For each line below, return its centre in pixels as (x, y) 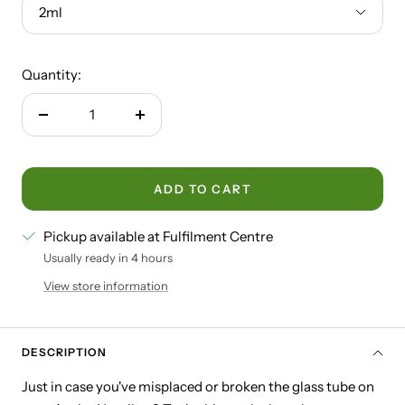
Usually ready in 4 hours (108, 258)
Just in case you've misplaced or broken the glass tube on (198, 387)
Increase (165, 125)
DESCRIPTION (64, 353)
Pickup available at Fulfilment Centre (158, 237)
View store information (106, 286)
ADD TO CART (202, 189)
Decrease (71, 125)
